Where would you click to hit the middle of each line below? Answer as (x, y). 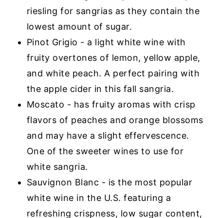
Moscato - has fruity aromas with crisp (111, 104)
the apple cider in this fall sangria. (100, 89)
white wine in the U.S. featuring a (99, 198)
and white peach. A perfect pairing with (113, 73)
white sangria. (57, 166)
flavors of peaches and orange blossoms (115, 120)
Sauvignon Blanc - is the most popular (109, 182)
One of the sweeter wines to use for (105, 151)
